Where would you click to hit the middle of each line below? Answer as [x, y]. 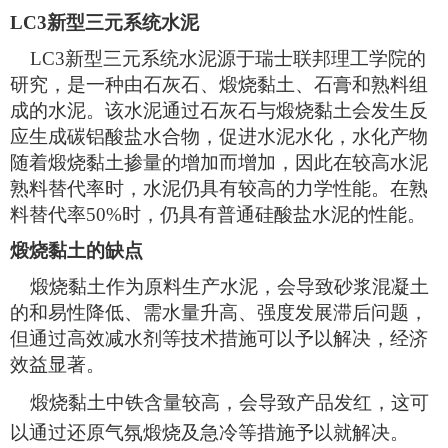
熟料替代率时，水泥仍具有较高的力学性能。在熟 [219, 189]
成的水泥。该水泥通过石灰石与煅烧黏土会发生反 [219, 111]
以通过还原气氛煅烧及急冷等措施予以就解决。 [209, 433]
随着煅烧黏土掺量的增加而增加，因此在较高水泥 [219, 163]
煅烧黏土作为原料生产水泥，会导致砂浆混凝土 [219, 287]
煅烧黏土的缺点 [76, 251]
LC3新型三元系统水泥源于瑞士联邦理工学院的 [218, 59]
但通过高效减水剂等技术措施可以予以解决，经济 [219, 339]
